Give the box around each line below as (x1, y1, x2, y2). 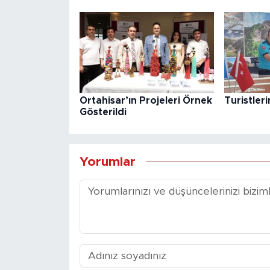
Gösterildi (79, 107, 127, 118)
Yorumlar (79, 155, 136, 168)
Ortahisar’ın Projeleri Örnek (79, 96, 212, 106)
